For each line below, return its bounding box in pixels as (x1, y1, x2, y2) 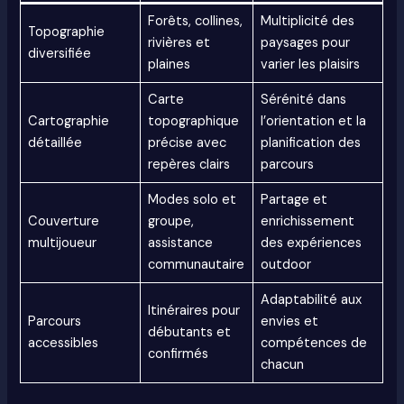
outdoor (260, 255, 311, 273)
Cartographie (27, 112, 109, 130)
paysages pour (260, 33, 350, 51)
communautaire (147, 255, 244, 273)
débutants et (147, 323, 231, 341)
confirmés (147, 344, 208, 363)
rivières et (147, 33, 210, 51)
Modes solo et (147, 190, 236, 208)
